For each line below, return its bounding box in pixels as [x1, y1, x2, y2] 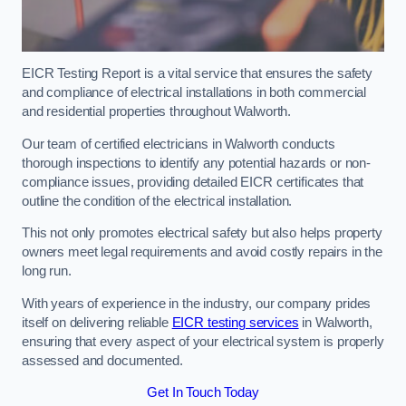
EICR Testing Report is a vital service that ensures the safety [22, 66, 372, 82]
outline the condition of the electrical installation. [22, 193, 293, 208]
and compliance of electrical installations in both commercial [22, 85, 367, 101]
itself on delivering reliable [22, 314, 172, 330]
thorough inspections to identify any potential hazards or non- [22, 155, 371, 170]
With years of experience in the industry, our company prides [22, 295, 372, 311]
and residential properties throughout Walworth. [22, 104, 292, 120]
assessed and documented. [22, 353, 183, 368]
